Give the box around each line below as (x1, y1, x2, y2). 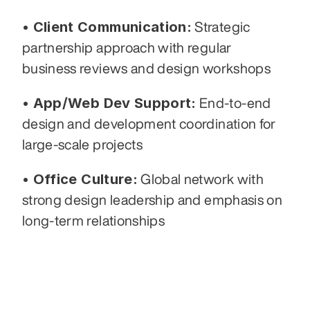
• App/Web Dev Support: (22, 94, 197, 111)
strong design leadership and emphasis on (22, 192, 283, 207)
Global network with (137, 171, 264, 186)
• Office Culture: (22, 170, 138, 188)
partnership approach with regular (22, 39, 232, 55)
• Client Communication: (22, 18, 192, 35)
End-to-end (196, 95, 271, 110)
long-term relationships (22, 212, 165, 228)
